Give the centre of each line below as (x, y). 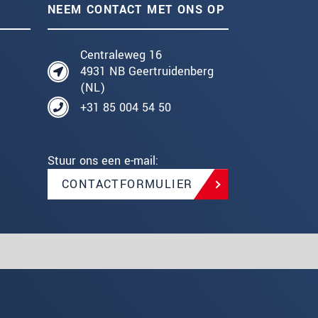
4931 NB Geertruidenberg (147, 72)
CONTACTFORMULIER (127, 185)
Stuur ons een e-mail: (103, 161)
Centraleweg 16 (121, 55)
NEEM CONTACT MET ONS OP (137, 10)
